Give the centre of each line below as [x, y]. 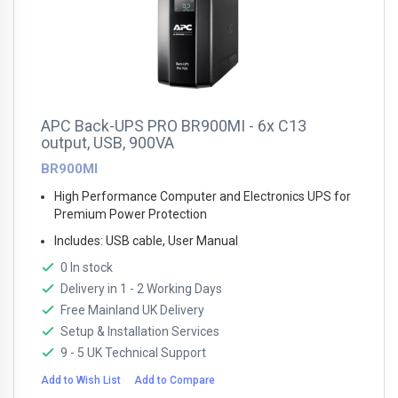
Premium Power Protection [131, 214]
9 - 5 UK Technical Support [133, 353]
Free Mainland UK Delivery [132, 310]
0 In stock [87, 267]
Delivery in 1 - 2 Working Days [141, 289]
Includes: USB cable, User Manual [146, 241]
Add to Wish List [81, 380]
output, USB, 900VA [107, 143]
